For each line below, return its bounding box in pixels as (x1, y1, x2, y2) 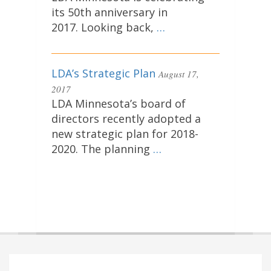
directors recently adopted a (51, 111, 201, 126)
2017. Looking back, (51, 20, 157, 35)
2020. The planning (51, 142, 153, 157)
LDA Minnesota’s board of (51, 96, 186, 111)
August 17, (158, 68, 199, 80)
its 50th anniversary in (51, 5, 168, 20)
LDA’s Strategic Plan (51, 66, 155, 81)
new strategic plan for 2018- (51, 126, 198, 142)
